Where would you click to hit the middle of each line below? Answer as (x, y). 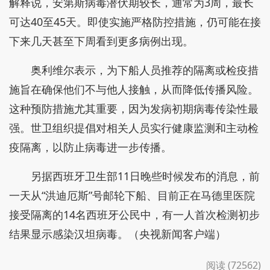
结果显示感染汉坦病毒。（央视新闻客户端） (118, 234)
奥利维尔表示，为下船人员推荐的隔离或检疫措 (145, 70)
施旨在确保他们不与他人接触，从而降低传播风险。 (134, 89)
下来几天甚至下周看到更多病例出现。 (101, 41)
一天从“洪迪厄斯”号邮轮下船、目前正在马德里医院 (132, 195)
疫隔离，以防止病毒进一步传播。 (90, 147)
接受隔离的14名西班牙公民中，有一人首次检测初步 (134, 214)
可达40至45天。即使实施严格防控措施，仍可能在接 (135, 21)
